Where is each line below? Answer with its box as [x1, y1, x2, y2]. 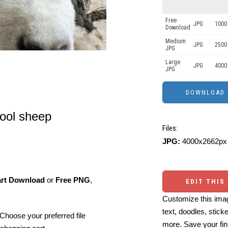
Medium [165, 38, 186, 45]
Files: [162, 124, 178, 133]
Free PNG [55, 176, 90, 185]
